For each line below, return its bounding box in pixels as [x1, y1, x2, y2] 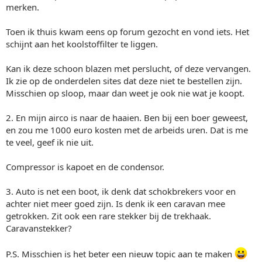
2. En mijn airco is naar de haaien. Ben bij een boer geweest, [6, 111, 248, 123]
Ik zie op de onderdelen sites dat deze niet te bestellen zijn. [6, 74, 242, 87]
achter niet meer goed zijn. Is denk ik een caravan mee [6, 197, 225, 209]
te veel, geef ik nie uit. [6, 136, 94, 148]
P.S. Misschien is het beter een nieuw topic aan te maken [6, 247, 235, 260]
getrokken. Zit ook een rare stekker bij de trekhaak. [6, 209, 211, 222]
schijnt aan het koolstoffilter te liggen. [6, 37, 158, 50]
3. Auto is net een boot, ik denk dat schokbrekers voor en [6, 185, 236, 197]
